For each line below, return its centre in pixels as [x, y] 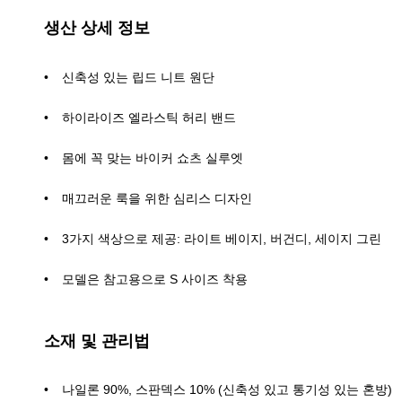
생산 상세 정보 [97, 27]
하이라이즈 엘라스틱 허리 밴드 [149, 117]
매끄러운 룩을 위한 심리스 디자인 [157, 198]
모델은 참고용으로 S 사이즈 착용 [155, 279]
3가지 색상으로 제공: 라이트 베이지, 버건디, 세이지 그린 [222, 238]
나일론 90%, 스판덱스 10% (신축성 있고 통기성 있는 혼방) [227, 390]
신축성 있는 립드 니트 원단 [138, 77]
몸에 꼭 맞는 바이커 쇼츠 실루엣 [153, 157]
